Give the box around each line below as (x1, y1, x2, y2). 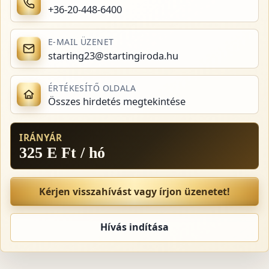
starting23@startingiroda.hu (47, 48, 178, 62)
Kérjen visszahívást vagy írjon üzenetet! (39, 184, 230, 198)
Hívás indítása (100, 220, 169, 234)
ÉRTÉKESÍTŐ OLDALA (47, 82, 136, 94)
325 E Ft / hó (19, 144, 105, 162)
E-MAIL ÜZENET (47, 36, 114, 48)
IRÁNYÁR (19, 131, 62, 144)
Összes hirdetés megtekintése (47, 94, 186, 109)
